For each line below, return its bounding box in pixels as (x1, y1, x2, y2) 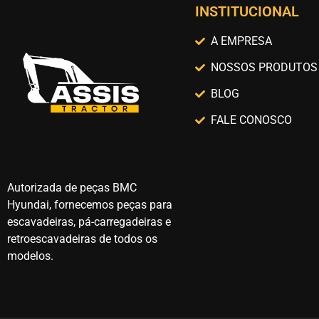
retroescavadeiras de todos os (7, 231, 157, 246)
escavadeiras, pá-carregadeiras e (7, 214, 171, 229)
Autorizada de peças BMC (7, 180, 137, 194)
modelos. (7, 249, 53, 263)
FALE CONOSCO (211, 113, 293, 127)
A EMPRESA (211, 34, 273, 48)
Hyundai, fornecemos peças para (7, 197, 172, 211)
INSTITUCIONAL (194, 3, 299, 21)
